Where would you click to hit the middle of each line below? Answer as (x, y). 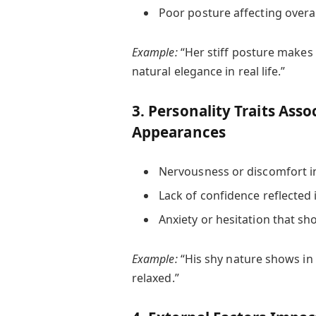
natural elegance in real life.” (208, 71)
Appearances (178, 132)
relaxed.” (155, 278)
